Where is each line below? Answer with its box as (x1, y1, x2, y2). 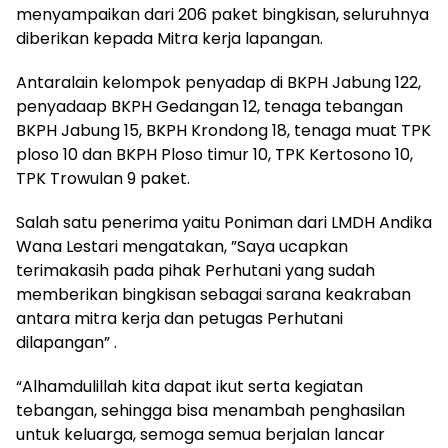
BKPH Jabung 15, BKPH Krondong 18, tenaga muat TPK (16, 119, 431, 143)
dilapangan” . (16, 331, 117, 355)
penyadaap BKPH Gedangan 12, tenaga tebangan (16, 95, 403, 119)
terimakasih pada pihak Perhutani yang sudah (16, 259, 375, 283)
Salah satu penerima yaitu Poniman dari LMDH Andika (16, 211, 432, 235)
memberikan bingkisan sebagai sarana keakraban (16, 283, 411, 307)
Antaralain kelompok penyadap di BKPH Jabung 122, (16, 71, 421, 95)
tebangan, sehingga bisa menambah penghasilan (16, 399, 405, 423)
